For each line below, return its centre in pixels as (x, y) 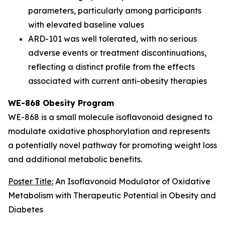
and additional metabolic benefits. (75, 159)
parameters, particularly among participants (115, 11)
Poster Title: (31, 181)
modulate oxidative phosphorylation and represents (109, 131)
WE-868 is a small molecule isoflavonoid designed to (110, 117)
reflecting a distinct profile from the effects (111, 67)
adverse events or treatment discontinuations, (117, 53)
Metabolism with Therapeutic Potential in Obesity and (112, 195)
